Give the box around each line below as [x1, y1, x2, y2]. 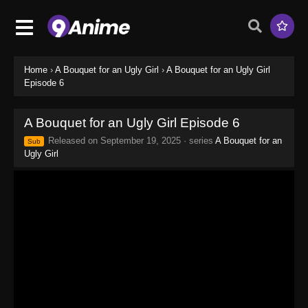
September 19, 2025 [100, 135, 181, 146]
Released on [45, 135, 100, 146]
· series [181, 135, 215, 146]
